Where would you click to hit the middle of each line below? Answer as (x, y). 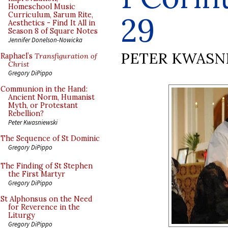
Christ (19, 64)
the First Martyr (37, 174)
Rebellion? (26, 113)
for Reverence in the (44, 207)
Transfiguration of (66, 56)
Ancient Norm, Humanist (51, 97)
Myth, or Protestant (43, 105)
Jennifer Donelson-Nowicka (45, 40)
